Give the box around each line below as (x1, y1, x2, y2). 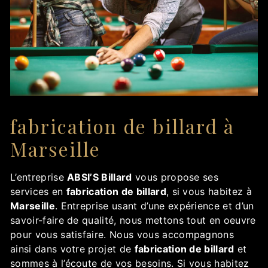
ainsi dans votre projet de (10, 243, 135, 255)
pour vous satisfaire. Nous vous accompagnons (10, 229, 234, 241)
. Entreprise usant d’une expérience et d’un (54, 200, 254, 212)
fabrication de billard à (10, 113, 234, 139)
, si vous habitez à (166, 185, 252, 198)
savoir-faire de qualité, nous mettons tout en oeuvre (10, 214, 256, 227)
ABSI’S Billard (67, 171, 132, 184)
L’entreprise (10, 171, 68, 184)
